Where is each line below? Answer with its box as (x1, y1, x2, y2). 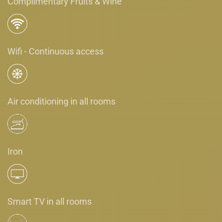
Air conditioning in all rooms (7, 96, 115, 107)
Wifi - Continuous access (7, 46, 104, 56)
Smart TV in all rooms (7, 196, 92, 207)
